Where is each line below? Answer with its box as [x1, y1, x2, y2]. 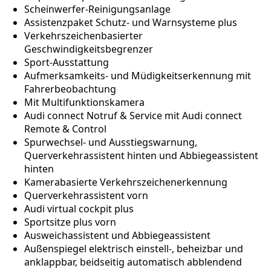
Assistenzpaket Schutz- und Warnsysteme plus [24, 16, 237, 30]
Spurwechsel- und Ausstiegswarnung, [24, 135, 197, 149]
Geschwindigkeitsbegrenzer [24, 42, 153, 56]
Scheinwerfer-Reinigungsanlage [24, 2, 171, 16]
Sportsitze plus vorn [24, 215, 116, 229]
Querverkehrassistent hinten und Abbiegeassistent [24, 149, 258, 163]
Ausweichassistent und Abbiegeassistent [24, 229, 211, 243]
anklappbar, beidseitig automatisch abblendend [24, 255, 242, 269]
